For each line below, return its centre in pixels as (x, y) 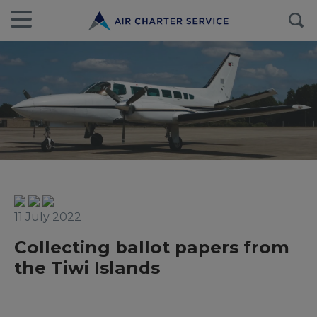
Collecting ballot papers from (152, 247)
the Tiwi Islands (87, 267)
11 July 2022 (48, 217)
